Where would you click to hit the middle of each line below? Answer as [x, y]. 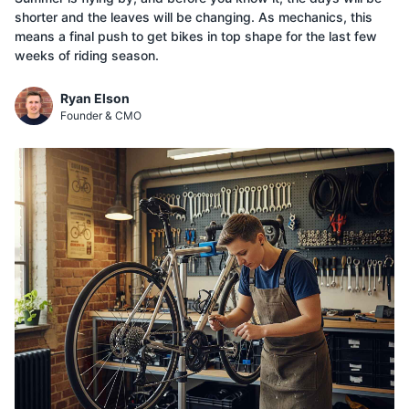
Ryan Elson [95, 98]
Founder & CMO [101, 115]
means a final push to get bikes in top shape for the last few [196, 36]
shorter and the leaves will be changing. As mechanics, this [194, 17]
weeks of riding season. [87, 55]
